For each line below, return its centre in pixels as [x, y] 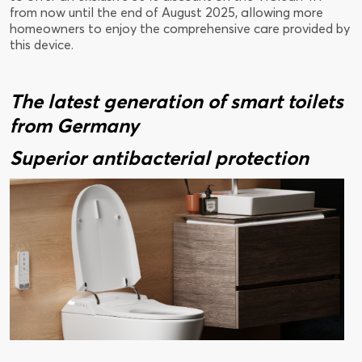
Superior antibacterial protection [159, 158]
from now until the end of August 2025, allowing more [166, 13]
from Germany [74, 126]
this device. [42, 45]
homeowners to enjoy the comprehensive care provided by [180, 29]
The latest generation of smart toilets [177, 102]
